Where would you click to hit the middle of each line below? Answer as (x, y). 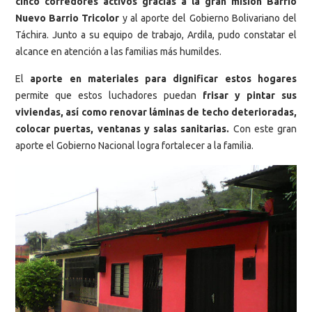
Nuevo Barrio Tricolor (68, 18)
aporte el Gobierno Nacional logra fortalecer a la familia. (134, 146)
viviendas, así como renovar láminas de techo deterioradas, (156, 112)
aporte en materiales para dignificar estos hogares (164, 79)
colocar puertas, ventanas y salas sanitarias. (123, 129)
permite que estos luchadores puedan (109, 96)
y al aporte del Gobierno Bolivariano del (208, 18)
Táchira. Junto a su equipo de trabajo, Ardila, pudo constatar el (156, 34)
